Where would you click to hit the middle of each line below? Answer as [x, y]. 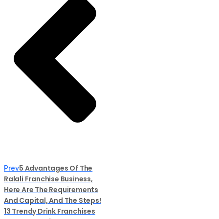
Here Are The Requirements [51, 189]
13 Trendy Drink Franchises [50, 211]
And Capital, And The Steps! [53, 200]
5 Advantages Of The [56, 168]
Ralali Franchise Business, [48, 179]
